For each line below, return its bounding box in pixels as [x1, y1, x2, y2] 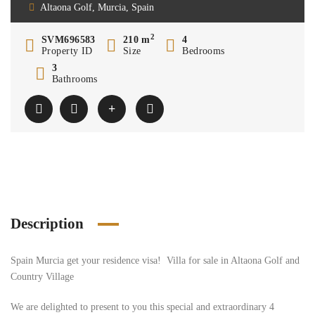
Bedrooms [182, 46, 225, 56]
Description [11, 215, 84, 232]
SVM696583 [41, 34, 96, 45]
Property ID [41, 46, 93, 56]
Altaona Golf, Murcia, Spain [40, 2, 154, 13]
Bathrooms [52, 74, 98, 84]
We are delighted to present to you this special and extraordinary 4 [11, 302, 274, 312]
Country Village [11, 271, 74, 282]
